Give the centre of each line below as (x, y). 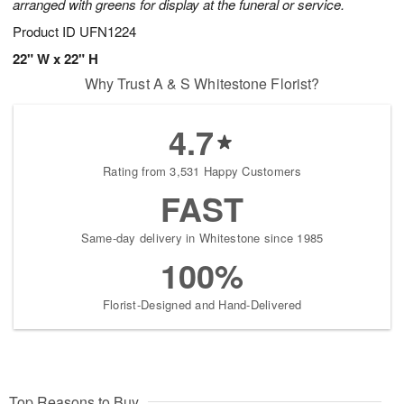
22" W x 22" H (55, 59)
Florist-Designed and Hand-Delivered (202, 305)
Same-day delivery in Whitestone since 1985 (202, 238)
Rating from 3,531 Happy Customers (202, 171)
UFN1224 (108, 32)
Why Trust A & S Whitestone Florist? (202, 84)
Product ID (46, 32)
